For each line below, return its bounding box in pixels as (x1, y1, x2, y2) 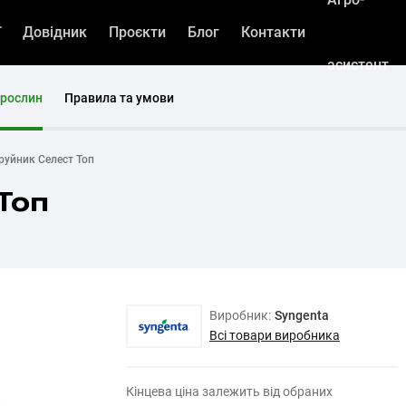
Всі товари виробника (209, 328, 340, 343)
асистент (327, 56, 390, 73)
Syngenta (275, 308, 329, 323)
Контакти (241, 24, 306, 41)
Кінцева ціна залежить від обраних (126, 384, 333, 399)
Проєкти (109, 24, 167, 41)
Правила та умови (64, 91, 174, 105)
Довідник (23, 24, 88, 41)
